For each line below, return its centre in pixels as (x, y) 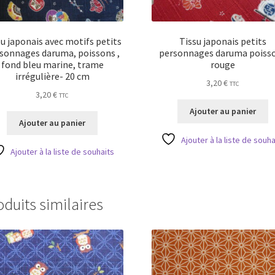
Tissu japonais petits (223, 41)
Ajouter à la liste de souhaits (63, 152)
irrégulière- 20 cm (52, 76)
